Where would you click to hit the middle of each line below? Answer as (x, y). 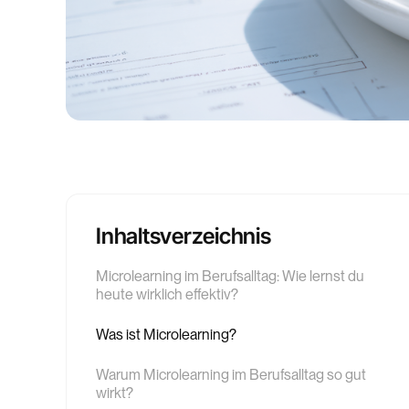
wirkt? (115, 393)
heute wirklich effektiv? (167, 294)
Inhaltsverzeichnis (184, 236)
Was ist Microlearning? (166, 334)
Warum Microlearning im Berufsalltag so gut (231, 374)
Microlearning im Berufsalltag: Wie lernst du (230, 276)
